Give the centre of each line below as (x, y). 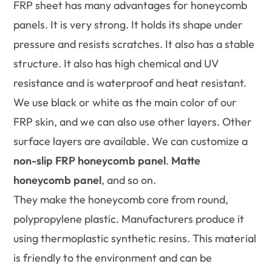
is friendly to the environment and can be (113, 258)
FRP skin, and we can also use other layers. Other (133, 122)
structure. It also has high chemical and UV (116, 64)
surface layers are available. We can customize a (131, 141)
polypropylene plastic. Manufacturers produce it (129, 219)
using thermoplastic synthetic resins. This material (135, 239)
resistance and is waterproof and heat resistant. (130, 83)
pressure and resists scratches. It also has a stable (134, 44)
